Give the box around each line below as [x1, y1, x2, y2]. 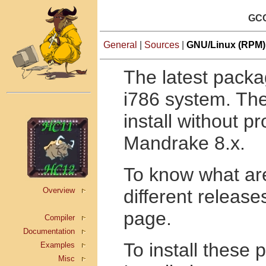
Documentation [23, 227, 75, 236]
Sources [142, 40, 179, 50]
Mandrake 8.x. [123, 132, 245, 154]
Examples [40, 240, 75, 249]
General [103, 40, 137, 50]
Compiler [45, 213, 75, 222]
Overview [43, 186, 75, 195]
